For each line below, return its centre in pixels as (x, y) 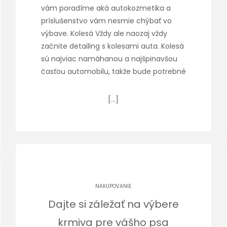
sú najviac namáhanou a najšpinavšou (109, 59)
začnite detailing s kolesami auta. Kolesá (112, 46)
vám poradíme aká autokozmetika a (106, 8)
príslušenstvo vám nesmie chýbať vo (106, 21)
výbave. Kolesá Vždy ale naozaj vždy (104, 33)
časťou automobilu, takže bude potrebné (113, 71)
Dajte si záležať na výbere (113, 204)
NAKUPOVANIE (113, 186)
